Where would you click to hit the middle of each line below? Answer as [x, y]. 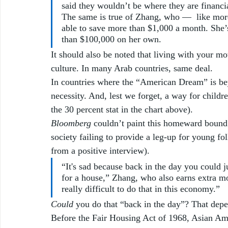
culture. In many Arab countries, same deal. [133, 68]
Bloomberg [71, 123]
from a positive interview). [102, 150]
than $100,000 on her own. [113, 39]
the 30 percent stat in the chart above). [122, 109]
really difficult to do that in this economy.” [141, 189]
